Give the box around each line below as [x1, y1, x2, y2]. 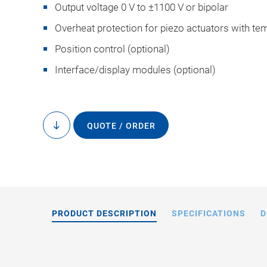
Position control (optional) [55, 43, 170, 55]
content [55, 133, 85, 144]
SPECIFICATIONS [172, 209, 246, 218]
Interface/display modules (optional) [55, 64, 216, 76]
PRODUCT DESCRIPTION [52, 209, 157, 218]
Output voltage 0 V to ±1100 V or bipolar [55, 1, 228, 13]
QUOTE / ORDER [86, 121, 156, 131]
